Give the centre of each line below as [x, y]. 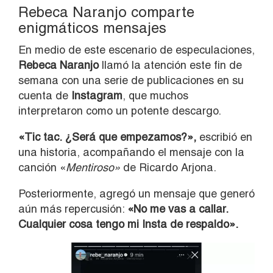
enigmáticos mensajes [92, 28]
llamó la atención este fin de [170, 65]
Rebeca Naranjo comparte [106, 12]
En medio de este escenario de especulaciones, [136, 50]
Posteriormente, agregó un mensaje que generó [136, 194]
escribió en [224, 137]
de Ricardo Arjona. [170, 168]
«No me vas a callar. [178, 209]
